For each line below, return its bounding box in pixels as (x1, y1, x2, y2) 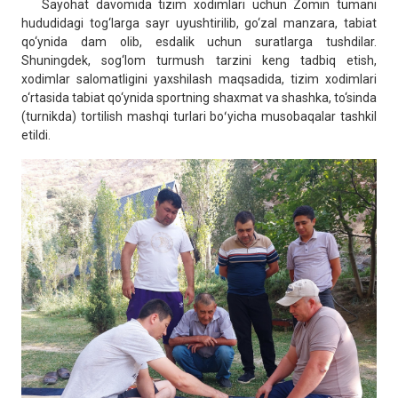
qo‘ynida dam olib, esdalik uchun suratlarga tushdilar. (21, 34, 377, 49)
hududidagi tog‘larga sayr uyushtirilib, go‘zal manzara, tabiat (21, 15, 377, 30)
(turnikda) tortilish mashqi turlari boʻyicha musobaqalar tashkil (21, 108, 377, 123)
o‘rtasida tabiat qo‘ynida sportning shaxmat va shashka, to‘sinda (21, 90, 377, 105)
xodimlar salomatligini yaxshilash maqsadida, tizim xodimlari (21, 71, 377, 86)
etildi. (21, 127, 51, 142)
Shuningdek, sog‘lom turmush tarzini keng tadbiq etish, (21, 52, 377, 68)
